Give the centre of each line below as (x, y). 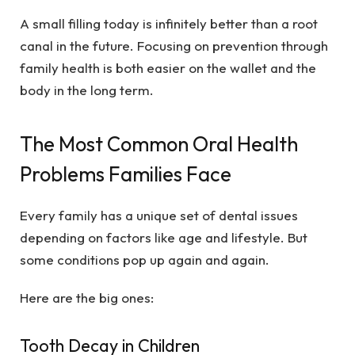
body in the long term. (87, 90)
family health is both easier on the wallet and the (168, 68)
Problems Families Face (126, 174)
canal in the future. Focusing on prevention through (174, 46)
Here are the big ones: (87, 298)
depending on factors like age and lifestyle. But (164, 237)
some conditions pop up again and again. (145, 259)
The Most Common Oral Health (159, 143)
